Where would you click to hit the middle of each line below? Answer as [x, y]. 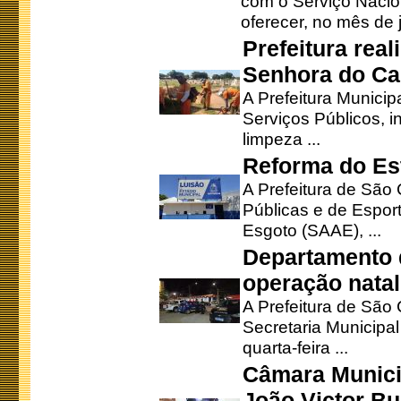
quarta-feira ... [295, 347]
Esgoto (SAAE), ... [312, 230]
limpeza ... [282, 139]
